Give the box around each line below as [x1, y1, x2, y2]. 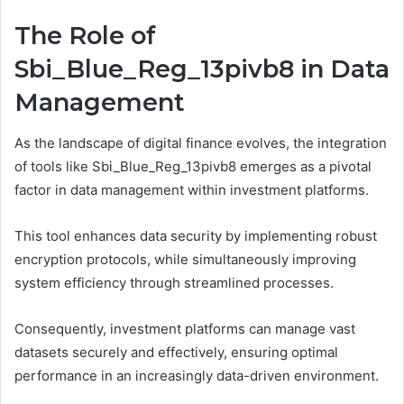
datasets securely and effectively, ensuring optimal [14, 343, 338, 361]
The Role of [14, 21, 156, 51]
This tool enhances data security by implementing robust [14, 226, 377, 244]
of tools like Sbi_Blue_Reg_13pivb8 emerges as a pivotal [14, 157, 372, 175]
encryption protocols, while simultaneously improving [14, 250, 356, 268]
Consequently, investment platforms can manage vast [14, 319, 355, 337]
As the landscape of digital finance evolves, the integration [14, 133, 387, 151]
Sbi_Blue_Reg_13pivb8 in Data [14, 54, 390, 85]
